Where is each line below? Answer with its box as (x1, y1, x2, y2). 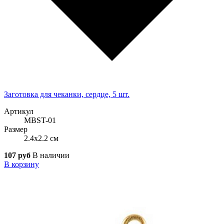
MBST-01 (24, 115, 56, 124)
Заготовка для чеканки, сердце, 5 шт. (4, 89, 129, 98)
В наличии (32, 150, 69, 159)
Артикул (4, 106, 33, 115)
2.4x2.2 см (24, 133, 58, 142)
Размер (4, 124, 27, 133)
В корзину (4, 159, 39, 168)
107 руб (4, 150, 30, 159)
